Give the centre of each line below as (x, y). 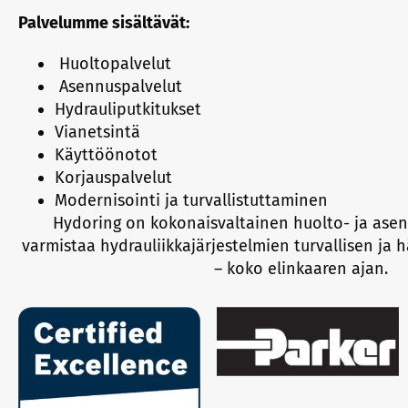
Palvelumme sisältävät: (104, 23)
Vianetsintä (97, 132)
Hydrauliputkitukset (128, 109)
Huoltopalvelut (115, 64)
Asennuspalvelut (121, 87)
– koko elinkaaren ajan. (301, 269)
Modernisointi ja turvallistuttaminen (191, 200)
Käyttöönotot (106, 155)
